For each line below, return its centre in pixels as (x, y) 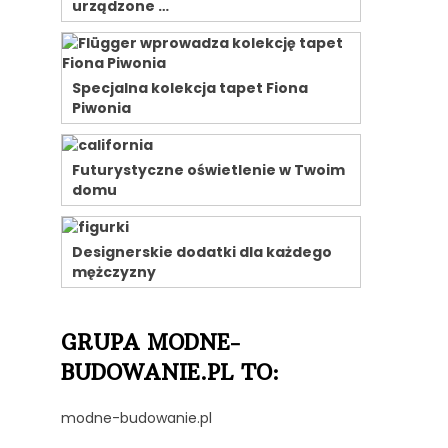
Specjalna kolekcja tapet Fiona (190, 87)
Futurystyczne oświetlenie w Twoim (208, 169)
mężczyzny (114, 271)
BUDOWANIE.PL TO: (170, 372)
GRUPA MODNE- (150, 342)
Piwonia (101, 107)
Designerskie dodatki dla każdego (202, 251)
